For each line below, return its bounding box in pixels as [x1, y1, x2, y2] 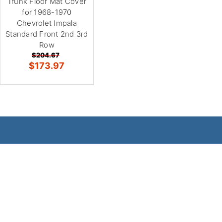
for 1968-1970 [22, 7, 72, 17]
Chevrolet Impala [16, 18, 77, 28]
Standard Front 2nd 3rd [5, 29, 88, 39]
